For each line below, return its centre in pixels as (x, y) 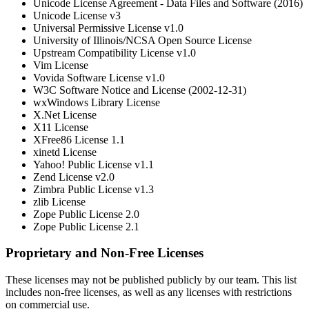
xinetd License (65, 152)
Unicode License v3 (77, 15)
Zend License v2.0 (74, 177)
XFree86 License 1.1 (79, 139)
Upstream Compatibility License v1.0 (114, 52)
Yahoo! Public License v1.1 (93, 164)
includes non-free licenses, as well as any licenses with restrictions (149, 292)
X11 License (61, 127)
